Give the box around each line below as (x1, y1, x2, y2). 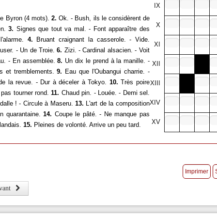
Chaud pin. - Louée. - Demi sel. (59, 89, 150, 96)
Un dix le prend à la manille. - (62, 57, 150, 64)
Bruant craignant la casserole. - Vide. (32, 35, 150, 43)
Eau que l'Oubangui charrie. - (62, 67, 150, 75)
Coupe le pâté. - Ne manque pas (52, 110, 150, 118)
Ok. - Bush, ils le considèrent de (57, 14, 150, 22)
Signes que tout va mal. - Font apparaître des (14, 25, 150, 32)
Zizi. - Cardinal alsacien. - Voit (62, 46, 150, 54)
